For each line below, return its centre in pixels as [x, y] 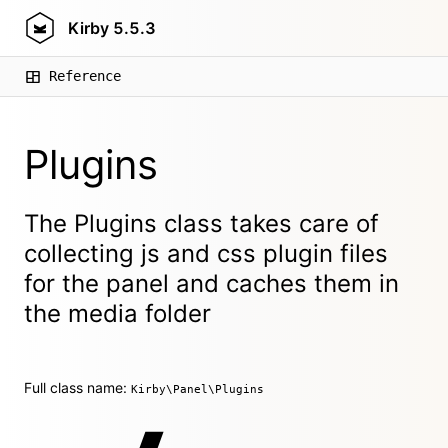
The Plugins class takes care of [201, 223]
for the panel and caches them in [211, 283]
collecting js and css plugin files [206, 253]
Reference [85, 76]
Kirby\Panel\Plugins [197, 389]
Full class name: [77, 387]
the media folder [117, 313]
